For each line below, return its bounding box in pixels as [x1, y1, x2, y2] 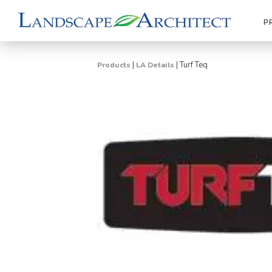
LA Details [136, 60, 174, 70]
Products [97, 60, 131, 70]
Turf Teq [180, 59, 208, 70]
